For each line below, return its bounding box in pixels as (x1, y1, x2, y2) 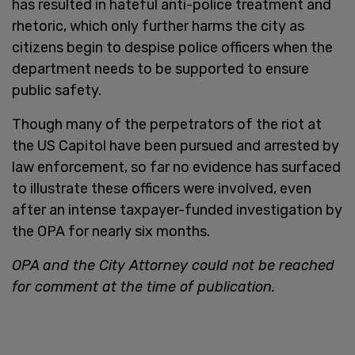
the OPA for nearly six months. (12, 222, 210, 240)
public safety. (12, 81, 101, 99)
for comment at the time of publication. (12, 277, 275, 296)
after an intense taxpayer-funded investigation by (12, 200, 342, 219)
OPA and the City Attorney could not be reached (12, 256, 334, 274)
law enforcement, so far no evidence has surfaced (12, 158, 341, 176)
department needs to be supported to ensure (12, 59, 309, 78)
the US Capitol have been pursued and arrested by (12, 136, 339, 155)
